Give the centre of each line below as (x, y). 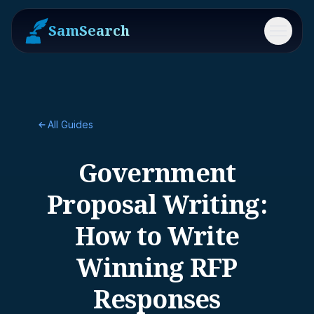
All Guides (70, 124)
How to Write (157, 236)
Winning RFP (157, 267)
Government (157, 173)
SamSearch (89, 30)
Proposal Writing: (157, 204)
